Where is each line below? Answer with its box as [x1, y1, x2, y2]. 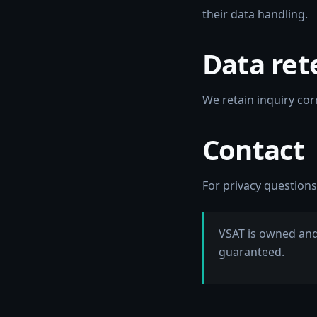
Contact [202, 131, 305, 168]
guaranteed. [219, 244, 284, 260]
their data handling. [202, 6, 308, 22]
